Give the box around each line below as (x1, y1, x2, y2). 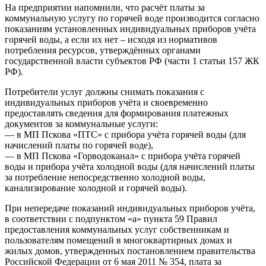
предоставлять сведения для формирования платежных (5, 108, 229, 118)
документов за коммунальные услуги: (5, 119, 158, 129)
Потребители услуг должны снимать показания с (5, 87, 204, 97)
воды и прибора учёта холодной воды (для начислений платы (5, 161, 255, 172)
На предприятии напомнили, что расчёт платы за (5, 2, 205, 12)
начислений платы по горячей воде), (5, 140, 153, 150)
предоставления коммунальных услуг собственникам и (5, 224, 229, 235)
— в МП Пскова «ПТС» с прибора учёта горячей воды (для (5, 129, 246, 140)
